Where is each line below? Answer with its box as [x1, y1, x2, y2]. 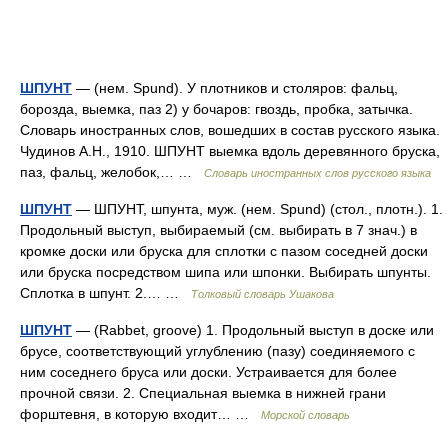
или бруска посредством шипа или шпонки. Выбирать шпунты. [20, 264, 431, 280]
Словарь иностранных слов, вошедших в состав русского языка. [20, 122, 440, 138]
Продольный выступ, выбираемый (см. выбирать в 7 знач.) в [20, 222, 417, 238]
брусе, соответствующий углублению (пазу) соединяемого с [20, 343, 415, 359]
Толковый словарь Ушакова [191, 288, 334, 300]
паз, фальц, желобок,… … [20, 164, 204, 180]
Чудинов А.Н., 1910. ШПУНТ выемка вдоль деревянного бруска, [20, 143, 440, 159]
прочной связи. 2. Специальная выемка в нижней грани [20, 385, 386, 401]
